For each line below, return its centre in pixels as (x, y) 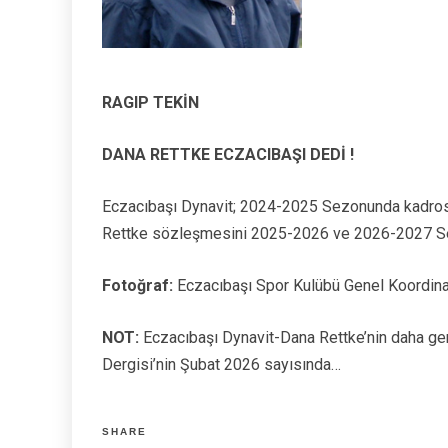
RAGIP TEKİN (150, 103)
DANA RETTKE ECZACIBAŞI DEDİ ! (228, 155)
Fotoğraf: (137, 286)
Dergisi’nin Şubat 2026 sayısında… (221, 365)
